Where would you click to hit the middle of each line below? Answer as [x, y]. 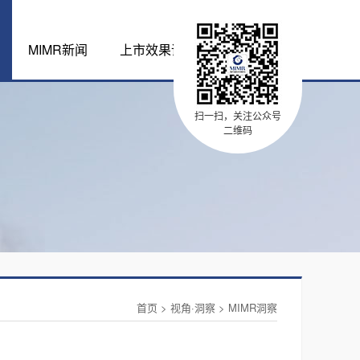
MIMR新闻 [58, 49]
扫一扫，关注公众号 [238, 115]
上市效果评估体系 [171, 49]
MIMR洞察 [253, 307]
